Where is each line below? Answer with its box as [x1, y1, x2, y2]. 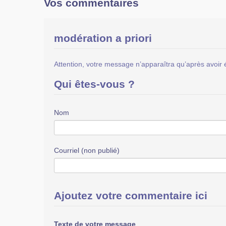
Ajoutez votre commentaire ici [54, 190, 207, 201]
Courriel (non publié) [54, 146, 120, 154]
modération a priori [54, 32, 152, 44]
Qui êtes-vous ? [54, 78, 135, 90]
